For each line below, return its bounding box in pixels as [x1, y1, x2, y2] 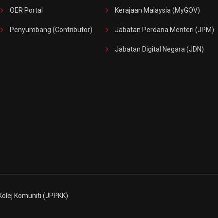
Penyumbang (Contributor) [10, 26, 92, 34]
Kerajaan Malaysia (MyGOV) [115, 6, 200, 14]
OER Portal [10, 6, 43, 14]
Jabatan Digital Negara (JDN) [115, 45, 204, 53]
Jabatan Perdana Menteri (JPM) [115, 26, 214, 34]
